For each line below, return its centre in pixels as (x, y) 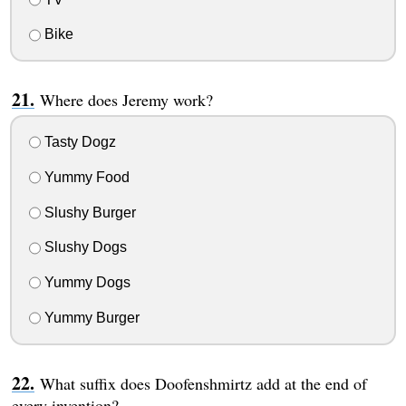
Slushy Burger (88, 212)
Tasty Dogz (78, 142)
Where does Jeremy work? (126, 100)
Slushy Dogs (83, 247)
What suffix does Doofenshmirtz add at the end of (203, 383)
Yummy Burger (90, 317)
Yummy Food (85, 177)
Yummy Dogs (85, 283)
